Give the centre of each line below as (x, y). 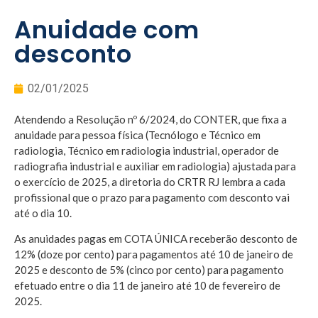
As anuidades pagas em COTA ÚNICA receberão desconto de (156, 238)
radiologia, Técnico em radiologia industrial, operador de (147, 150)
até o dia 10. (43, 213)
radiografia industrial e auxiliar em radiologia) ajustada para (155, 166)
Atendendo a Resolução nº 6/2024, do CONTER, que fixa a (150, 119)
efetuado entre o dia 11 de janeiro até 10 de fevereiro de (147, 285)
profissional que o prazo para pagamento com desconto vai (152, 197)
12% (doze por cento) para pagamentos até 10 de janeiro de (154, 254)
